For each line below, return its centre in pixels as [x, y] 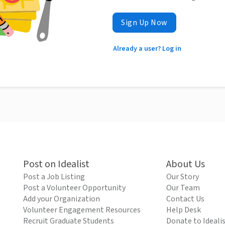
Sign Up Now [144, 23]
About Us [186, 164]
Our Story [183, 177]
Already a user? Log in [147, 49]
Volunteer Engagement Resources [82, 210]
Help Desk [184, 210]
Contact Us [185, 199]
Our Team [183, 188]
